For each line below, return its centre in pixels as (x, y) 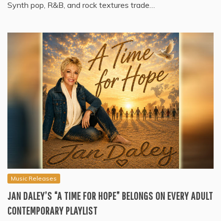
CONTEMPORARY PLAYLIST (53, 211)
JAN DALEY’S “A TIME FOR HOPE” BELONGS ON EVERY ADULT (110, 196)
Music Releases (34, 179)
